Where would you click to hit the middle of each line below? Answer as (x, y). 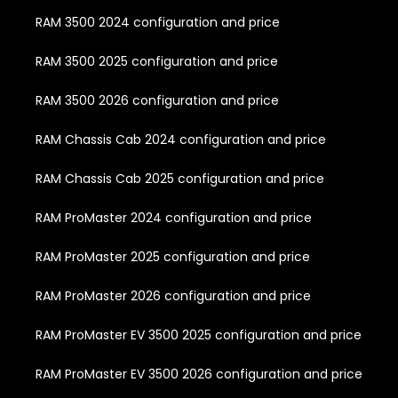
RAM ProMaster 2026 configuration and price (173, 295)
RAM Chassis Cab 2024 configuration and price (181, 139)
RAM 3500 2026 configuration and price (157, 100)
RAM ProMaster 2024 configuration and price (174, 217)
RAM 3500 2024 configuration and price (158, 22)
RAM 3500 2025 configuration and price (157, 61)
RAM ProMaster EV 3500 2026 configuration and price (199, 374)
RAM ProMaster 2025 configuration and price (173, 256)
